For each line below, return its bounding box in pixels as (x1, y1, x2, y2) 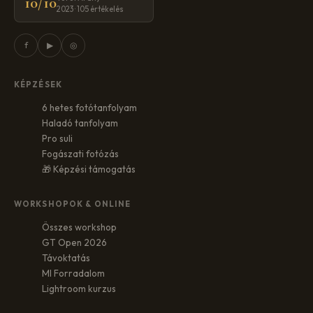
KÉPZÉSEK (14, 79, 62, 89)
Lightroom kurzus (42, 282, 116, 294)
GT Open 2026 (42, 236, 107, 248)
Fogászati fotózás (42, 147, 119, 159)
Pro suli (42, 132, 73, 144)
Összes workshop (42, 221, 117, 233)
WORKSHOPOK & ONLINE (14, 198, 131, 209)
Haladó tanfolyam (42, 117, 118, 129)
